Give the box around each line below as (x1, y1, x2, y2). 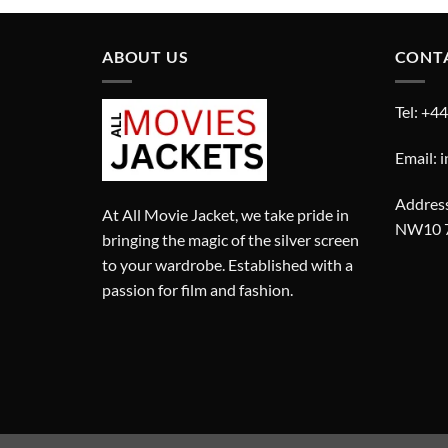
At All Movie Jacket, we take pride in (102, 205, 349, 225)
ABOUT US (102, 47, 189, 67)
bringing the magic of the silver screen (102, 230, 359, 250)
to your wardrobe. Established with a (102, 255, 353, 275)
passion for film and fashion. (102, 280, 293, 300)
